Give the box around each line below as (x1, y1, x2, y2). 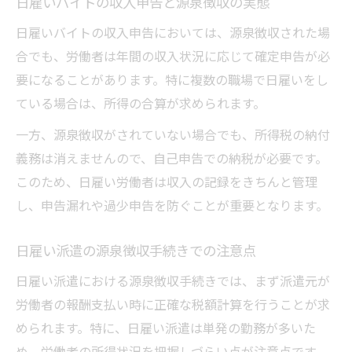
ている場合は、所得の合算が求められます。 (16, 93, 266, 113)
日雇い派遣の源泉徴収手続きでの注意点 (16, 240, 256, 261)
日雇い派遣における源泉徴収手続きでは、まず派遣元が (16, 271, 330, 291)
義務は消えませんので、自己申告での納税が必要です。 (16, 148, 328, 168)
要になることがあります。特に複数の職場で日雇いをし (16, 70, 328, 90)
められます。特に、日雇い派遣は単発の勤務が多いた (16, 318, 316, 338)
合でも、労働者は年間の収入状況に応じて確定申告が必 (16, 46, 330, 66)
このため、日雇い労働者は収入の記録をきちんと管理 (16, 172, 317, 192)
